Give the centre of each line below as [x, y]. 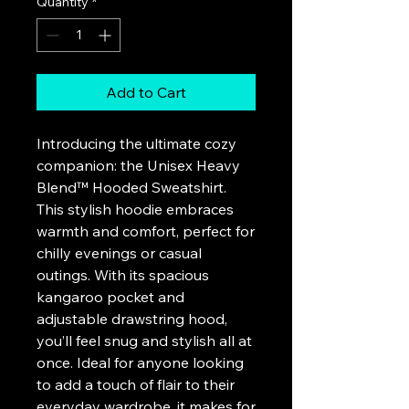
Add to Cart [146, 92]
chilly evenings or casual [119, 253]
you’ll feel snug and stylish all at [144, 341]
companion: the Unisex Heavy [138, 165]
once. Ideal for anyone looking [140, 362]
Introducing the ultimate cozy [136, 143]
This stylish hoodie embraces [135, 209]
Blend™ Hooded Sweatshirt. [131, 187]
